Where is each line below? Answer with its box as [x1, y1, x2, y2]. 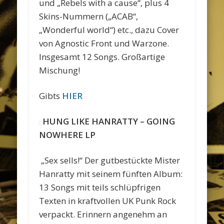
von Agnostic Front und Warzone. [39, 37, 169, 49]
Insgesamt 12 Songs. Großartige [39, 50, 165, 62]
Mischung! [39, 64, 80, 76]
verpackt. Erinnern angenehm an [39, 208, 167, 220]
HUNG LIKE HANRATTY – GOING [42, 115, 175, 127]
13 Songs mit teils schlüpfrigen [39, 181, 161, 193]
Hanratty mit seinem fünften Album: [39, 167, 183, 179]
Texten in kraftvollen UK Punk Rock [39, 194, 176, 206]
